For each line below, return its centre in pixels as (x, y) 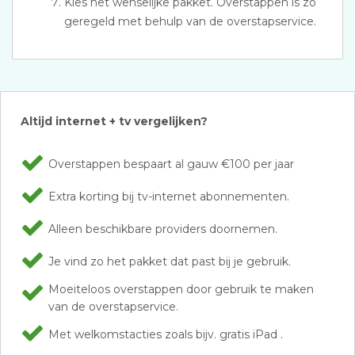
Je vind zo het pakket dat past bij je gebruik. (170, 261)
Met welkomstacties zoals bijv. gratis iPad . (166, 334)
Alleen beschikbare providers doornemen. (163, 229)
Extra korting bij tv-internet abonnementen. (169, 197)
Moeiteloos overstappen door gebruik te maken (181, 289)
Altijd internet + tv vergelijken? (114, 121)
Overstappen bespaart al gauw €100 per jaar (171, 164)
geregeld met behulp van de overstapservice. (190, 21)
